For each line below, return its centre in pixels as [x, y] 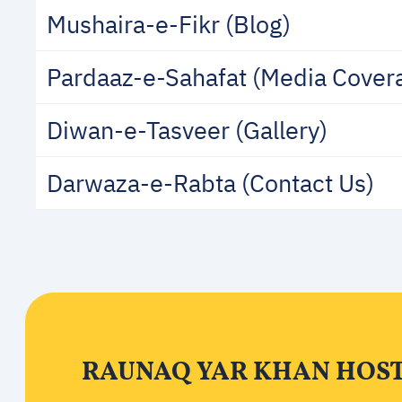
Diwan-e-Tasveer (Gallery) [187, 130]
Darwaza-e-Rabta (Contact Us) [210, 183]
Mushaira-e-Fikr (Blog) [169, 24]
